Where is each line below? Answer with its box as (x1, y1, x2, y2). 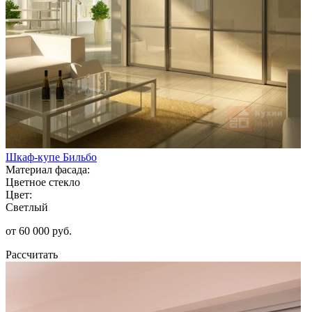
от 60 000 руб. (6, 224, 72, 237)
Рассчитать (6, 248, 58, 260)
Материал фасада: (6, 163, 90, 175)
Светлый (6, 201, 48, 213)
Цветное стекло (6, 175, 80, 188)
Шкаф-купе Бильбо (6, 150, 97, 163)
